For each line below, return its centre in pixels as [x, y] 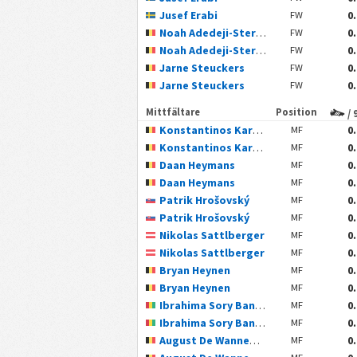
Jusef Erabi [188, 15]
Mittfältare [173, 112]
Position [297, 112]
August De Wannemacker [204, 340]
